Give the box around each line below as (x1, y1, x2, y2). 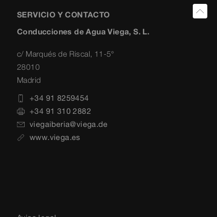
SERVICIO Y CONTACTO (17, 10, 110, 20)
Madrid (17, 75, 41, 85)
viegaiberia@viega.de (30, 119, 108, 129)
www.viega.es (30, 132, 80, 142)
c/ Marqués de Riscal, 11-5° (17, 49, 114, 59)
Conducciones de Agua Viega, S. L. (17, 27, 150, 37)
